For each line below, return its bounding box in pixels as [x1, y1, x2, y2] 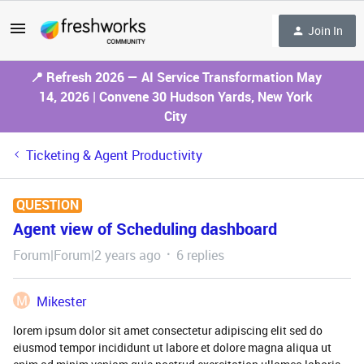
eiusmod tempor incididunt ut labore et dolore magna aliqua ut [13, 340, 331, 355]
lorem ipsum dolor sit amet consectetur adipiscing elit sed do [13, 323, 323, 338]
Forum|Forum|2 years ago [13, 246, 161, 264]
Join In [308, 22, 343, 38]
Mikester [37, 292, 86, 310]
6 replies [176, 246, 224, 264]
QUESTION [16, 196, 79, 214]
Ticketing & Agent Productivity [26, 146, 202, 164]
